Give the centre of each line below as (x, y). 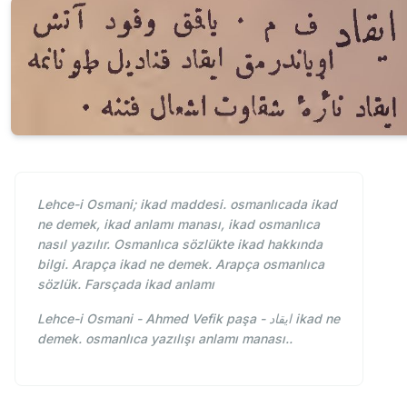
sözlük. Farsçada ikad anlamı (126, 283)
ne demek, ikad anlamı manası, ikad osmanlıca (179, 223)
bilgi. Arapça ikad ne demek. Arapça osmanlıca (181, 263)
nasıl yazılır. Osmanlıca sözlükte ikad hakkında (180, 243)
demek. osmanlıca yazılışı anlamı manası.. (165, 338)
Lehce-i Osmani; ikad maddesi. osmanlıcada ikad (187, 203)
